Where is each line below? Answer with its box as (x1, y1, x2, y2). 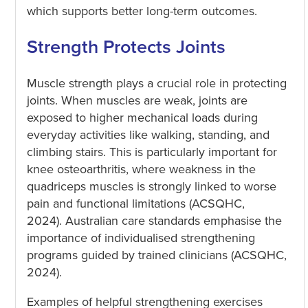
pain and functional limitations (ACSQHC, (26, 195, 245, 211)
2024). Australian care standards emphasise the (26, 212, 282, 228)
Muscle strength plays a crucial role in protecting (26, 75, 287, 91)
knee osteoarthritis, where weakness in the (26, 161, 256, 177)
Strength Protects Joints (26, 36, 225, 59)
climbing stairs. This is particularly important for (26, 144, 277, 159)
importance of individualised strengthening (26, 230, 255, 245)
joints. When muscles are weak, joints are (26, 92, 247, 108)
